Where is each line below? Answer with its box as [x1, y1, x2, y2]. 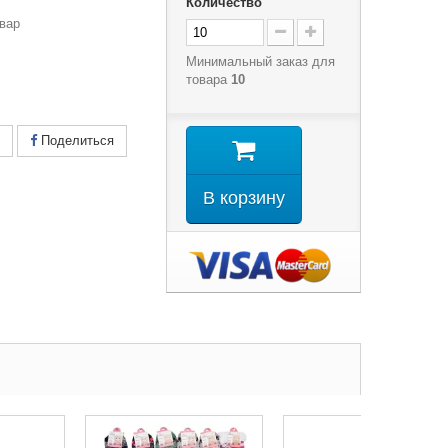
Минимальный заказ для [185, 54, 335, 69]
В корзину [202, 188, 285, 208]
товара [185, 72, 231, 87]
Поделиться [37, 133, 114, 148]
